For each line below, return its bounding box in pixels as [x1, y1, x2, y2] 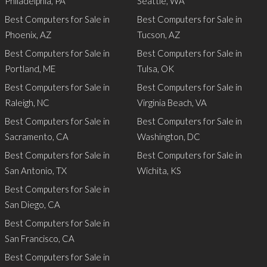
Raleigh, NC [5, 97, 49, 108]
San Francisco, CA [5, 233, 74, 244]
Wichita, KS [137, 165, 181, 176]
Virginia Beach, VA [137, 97, 207, 108]
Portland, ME [5, 63, 55, 74]
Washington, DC [137, 131, 200, 142]
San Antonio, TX [5, 165, 67, 176]
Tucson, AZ [137, 29, 181, 40]
